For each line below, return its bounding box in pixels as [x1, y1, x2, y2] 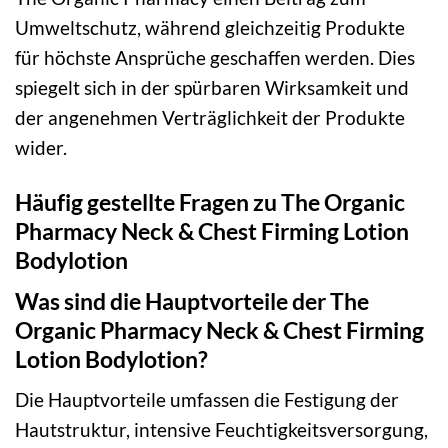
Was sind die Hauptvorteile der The [15, 286, 369, 315]
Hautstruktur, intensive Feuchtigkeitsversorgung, [15, 418, 428, 442]
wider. [15, 136, 67, 160]
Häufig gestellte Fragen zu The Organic [15, 188, 405, 217]
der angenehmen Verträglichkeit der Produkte [15, 106, 405, 130]
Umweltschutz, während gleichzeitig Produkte [15, 16, 405, 40]
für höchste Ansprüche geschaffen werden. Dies [15, 46, 415, 70]
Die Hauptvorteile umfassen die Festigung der [15, 388, 399, 412]
